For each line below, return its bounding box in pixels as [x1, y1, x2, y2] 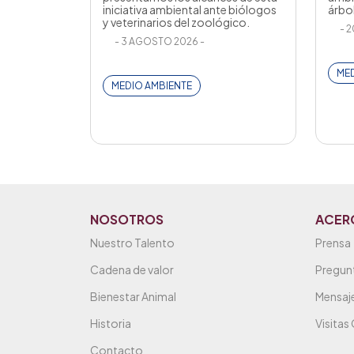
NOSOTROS [90, 211, 164, 228]
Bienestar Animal [90, 289, 176, 304]
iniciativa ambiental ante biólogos [103, 2, 277, 17]
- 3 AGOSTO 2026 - [115, 36, 205, 48]
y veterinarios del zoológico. [103, 15, 250, 30]
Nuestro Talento [90, 235, 175, 250]
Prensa [315, 235, 351, 250]
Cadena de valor [90, 262, 174, 277]
